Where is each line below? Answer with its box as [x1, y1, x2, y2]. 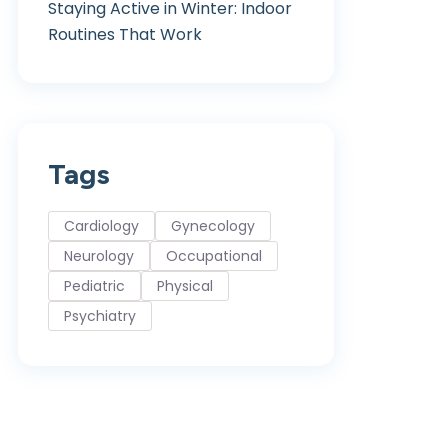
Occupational [166, 246, 262, 266]
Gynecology [171, 216, 255, 236]
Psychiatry [64, 306, 136, 326]
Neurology [64, 246, 134, 266]
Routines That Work [48, 23, 202, 46]
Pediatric [64, 276, 125, 296]
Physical [157, 276, 213, 296]
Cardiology [64, 216, 139, 236]
